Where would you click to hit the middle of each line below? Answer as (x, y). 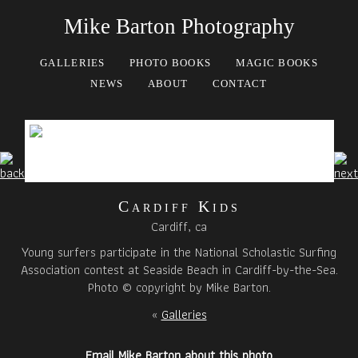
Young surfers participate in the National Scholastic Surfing (179, 252)
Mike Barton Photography (179, 26)
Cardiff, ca (179, 227)
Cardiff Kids (179, 206)
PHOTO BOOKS (171, 63)
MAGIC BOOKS (276, 63)
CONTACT (240, 84)
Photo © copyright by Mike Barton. (179, 287)
